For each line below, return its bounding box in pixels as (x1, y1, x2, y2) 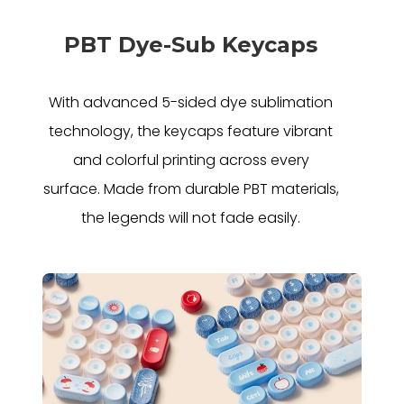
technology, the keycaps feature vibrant (49, 120, 333, 142)
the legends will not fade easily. (81, 207, 300, 228)
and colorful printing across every (72, 149, 309, 170)
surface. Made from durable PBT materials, (42, 178, 339, 199)
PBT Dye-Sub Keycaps (64, 31, 317, 58)
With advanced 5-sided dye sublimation (49, 91, 333, 113)
